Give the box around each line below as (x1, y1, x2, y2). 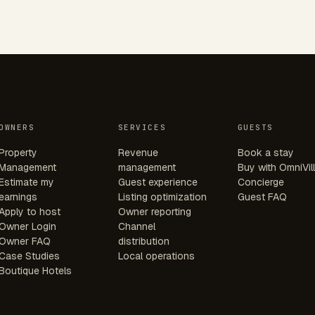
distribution (117, 234, 169, 247)
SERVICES (117, 122, 167, 132)
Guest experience (117, 175, 198, 188)
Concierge (237, 175, 284, 188)
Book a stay (237, 146, 294, 159)
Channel (117, 219, 155, 233)
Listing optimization (117, 190, 207, 203)
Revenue (117, 146, 158, 159)
